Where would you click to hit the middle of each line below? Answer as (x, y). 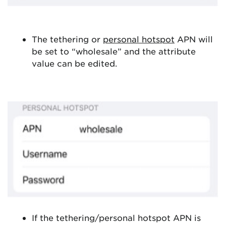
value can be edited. (74, 63)
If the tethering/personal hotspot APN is (116, 217)
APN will (194, 39)
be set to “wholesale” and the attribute (114, 51)
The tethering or (67, 39)
